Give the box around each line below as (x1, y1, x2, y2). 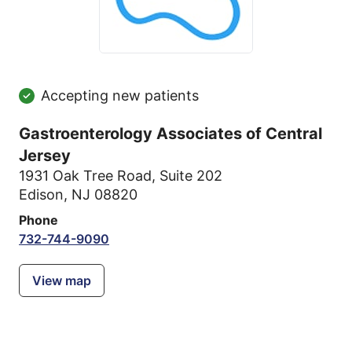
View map (32, 273, 91, 288)
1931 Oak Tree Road (19, 167, 152, 184)
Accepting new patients (41, 87, 199, 104)
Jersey (19, 146, 71, 165)
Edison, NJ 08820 (19, 186, 137, 203)
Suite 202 (159, 167, 222, 184)
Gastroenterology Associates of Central (19, 124, 322, 143)
